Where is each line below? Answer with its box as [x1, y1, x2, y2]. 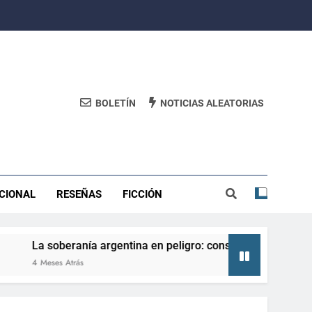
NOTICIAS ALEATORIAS [160, 97, 264, 109]
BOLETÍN [95, 97, 136, 109]
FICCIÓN [123, 188, 163, 201]
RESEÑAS [56, 188, 102, 201]
